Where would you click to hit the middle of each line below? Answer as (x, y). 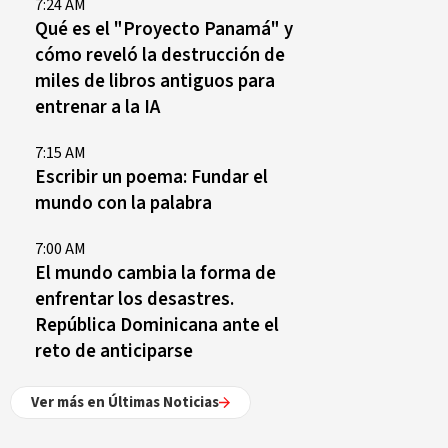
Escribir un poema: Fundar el (151, 177)
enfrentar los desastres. (134, 299)
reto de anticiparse (114, 351)
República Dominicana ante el (157, 325)
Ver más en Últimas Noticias (125, 402)
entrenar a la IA (97, 107)
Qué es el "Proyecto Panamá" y (164, 29)
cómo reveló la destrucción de (160, 55)
